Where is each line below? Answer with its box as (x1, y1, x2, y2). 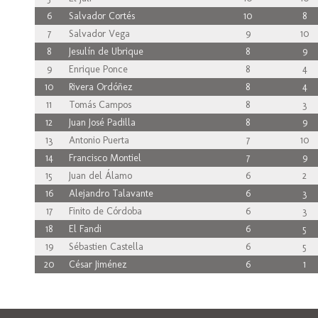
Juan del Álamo (63, 170, 132, 182)
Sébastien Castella (63, 241, 143, 253)
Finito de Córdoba (63, 205, 142, 217)
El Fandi (63, 223, 102, 235)
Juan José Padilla (63, 116, 136, 128)
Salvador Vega (63, 28, 130, 40)
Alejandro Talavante (63, 187, 153, 199)
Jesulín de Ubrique (63, 45, 143, 57)
